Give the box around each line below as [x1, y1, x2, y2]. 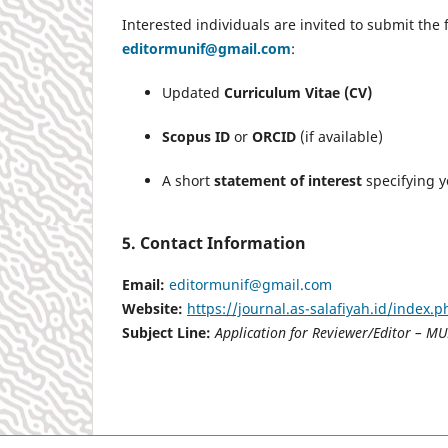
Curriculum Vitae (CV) [224, 83, 372, 103]
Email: [122, 275, 165, 295]
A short [162, 171, 214, 191]
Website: [122, 299, 183, 319]
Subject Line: [122, 323, 211, 343]
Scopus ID [162, 127, 230, 147]
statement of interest [214, 171, 362, 191]
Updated [162, 83, 224, 103]
